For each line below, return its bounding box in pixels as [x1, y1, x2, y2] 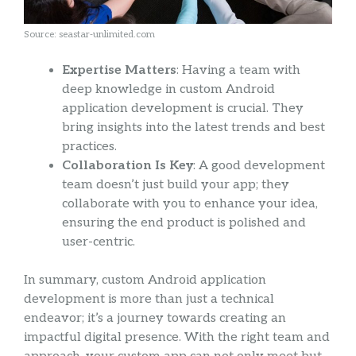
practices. [62, 138, 117, 154]
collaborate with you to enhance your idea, [62, 195, 318, 211]
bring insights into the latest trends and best [62, 119, 325, 135]
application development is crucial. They [62, 100, 304, 116]
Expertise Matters [62, 62, 176, 78]
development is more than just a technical [24, 291, 274, 307]
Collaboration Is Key [62, 157, 193, 173]
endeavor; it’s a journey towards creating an [24, 310, 286, 326]
